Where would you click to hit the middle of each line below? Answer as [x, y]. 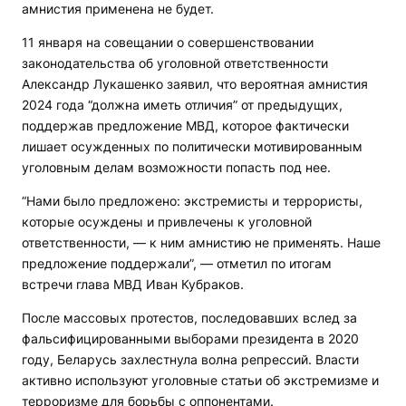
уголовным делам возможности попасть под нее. [176, 167]
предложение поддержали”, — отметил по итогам [177, 263]
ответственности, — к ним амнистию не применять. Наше [201, 242]
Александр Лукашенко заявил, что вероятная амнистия [195, 83]
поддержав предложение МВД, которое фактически [185, 125]
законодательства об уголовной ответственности [175, 63]
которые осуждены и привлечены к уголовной [167, 221]
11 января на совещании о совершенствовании [168, 42]
